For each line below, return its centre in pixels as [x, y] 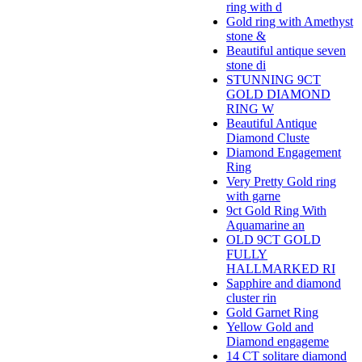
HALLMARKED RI [281, 269]
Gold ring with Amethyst [290, 22]
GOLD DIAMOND [278, 95]
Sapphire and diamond [284, 284]
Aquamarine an [265, 225]
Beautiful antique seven [286, 51]
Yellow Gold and [270, 327]
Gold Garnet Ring [272, 313]
